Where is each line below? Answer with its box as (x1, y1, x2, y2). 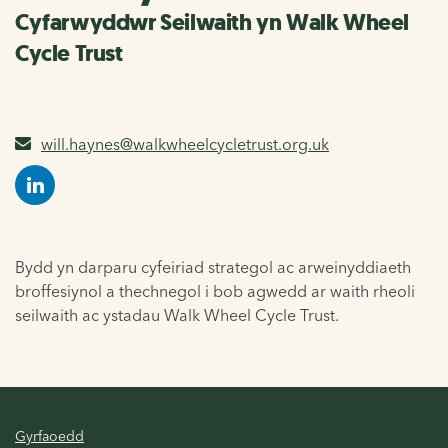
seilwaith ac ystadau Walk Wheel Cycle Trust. (15, 304, 339, 325)
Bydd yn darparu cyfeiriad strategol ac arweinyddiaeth (15, 256, 411, 277)
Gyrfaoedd (15, 426, 84, 445)
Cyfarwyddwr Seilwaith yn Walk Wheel (15, 6, 410, 38)
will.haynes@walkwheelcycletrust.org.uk (41, 133, 329, 154)
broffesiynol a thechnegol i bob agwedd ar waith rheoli (15, 280, 415, 301)
